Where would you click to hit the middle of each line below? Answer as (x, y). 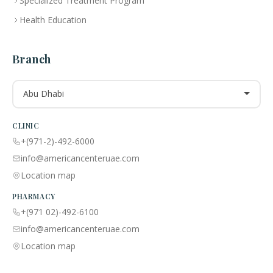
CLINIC (26, 125)
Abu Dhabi (43, 94)
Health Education (53, 19)
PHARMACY (34, 196)
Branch (32, 59)
